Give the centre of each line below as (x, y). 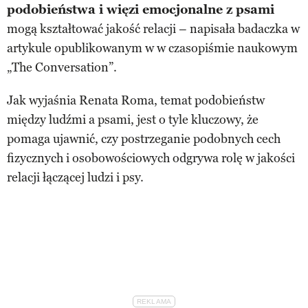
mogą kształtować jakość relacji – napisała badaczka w (153, 29)
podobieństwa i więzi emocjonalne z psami (141, 9)
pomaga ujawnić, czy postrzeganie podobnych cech (144, 139)
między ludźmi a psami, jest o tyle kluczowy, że (133, 119)
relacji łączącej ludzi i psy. (75, 177)
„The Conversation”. (62, 67)
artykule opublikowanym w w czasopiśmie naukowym (152, 48)
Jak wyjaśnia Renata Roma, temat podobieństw (136, 100)
